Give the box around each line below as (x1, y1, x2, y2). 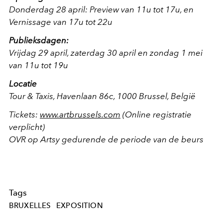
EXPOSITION (56, 201, 103, 210)
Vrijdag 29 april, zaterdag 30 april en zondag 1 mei (9, 47, 203, 58)
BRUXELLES (9, 201, 51, 210)
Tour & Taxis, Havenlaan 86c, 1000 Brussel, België (9, 91, 196, 101)
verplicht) (9, 121, 45, 132)
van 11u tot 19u (9, 60, 68, 70)
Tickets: (9, 109, 40, 119)
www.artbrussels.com (40, 109, 120, 119)
